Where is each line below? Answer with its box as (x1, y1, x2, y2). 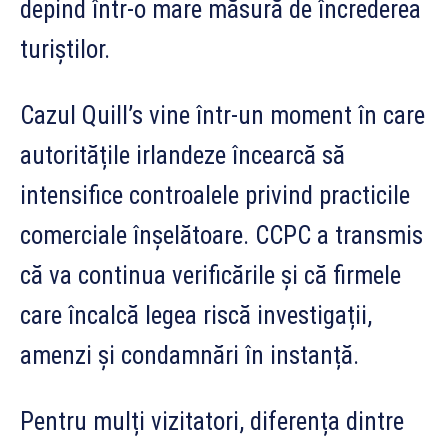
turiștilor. (20, 34, 110, 64)
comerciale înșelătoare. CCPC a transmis (20, 220, 423, 250)
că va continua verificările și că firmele (20, 260, 401, 290)
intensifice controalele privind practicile (20, 180, 410, 210)
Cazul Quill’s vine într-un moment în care (20, 100, 425, 130)
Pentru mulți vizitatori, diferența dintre (20, 406, 404, 436)
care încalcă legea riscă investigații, (20, 300, 372, 330)
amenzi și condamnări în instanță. (20, 340, 359, 370)
